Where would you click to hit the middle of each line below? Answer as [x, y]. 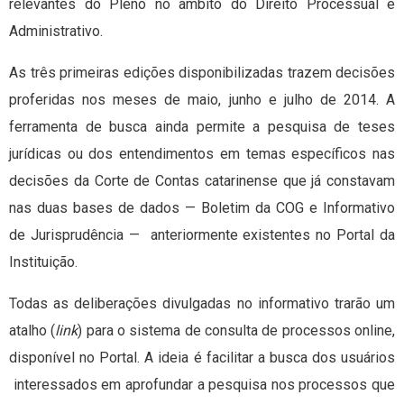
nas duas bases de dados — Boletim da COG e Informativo [202, 208]
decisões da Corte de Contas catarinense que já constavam [202, 181]
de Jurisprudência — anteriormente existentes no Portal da [202, 235]
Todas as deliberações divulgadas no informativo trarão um [202, 304]
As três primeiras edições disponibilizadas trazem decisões [202, 73]
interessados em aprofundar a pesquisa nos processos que [202, 385]
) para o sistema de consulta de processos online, [237, 331]
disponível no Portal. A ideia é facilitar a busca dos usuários [202, 358]
